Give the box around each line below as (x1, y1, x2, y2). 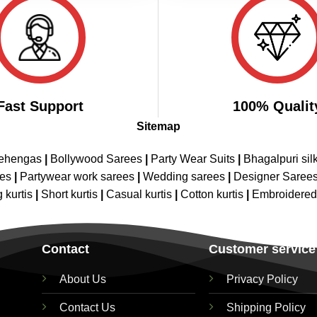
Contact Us (59, 301, 115, 313)
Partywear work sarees (20, 171, 134, 183)
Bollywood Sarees (50, 153, 142, 166)
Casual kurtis (106, 188, 175, 201)
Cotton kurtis (180, 188, 246, 201)
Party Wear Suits (151, 153, 235, 166)
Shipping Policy (226, 301, 306, 313)
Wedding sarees (143, 171, 225, 183)
